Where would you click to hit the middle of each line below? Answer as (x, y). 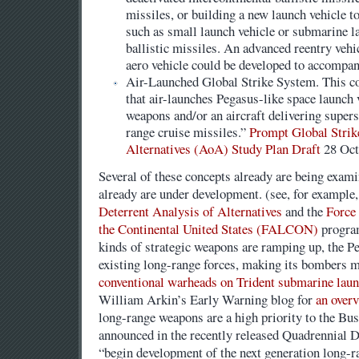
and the (304, 212)
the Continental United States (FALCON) (208, 229)
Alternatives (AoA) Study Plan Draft (224, 149)
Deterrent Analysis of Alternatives (190, 212)
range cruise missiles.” (188, 132)
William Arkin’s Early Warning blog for (207, 300)
